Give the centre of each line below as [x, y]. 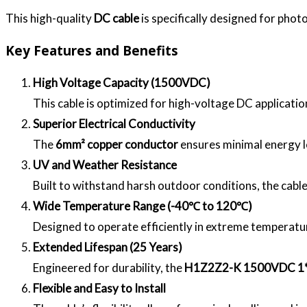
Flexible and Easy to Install [99, 288]
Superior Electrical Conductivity [114, 124]
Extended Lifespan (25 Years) [108, 247]
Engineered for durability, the [109, 268]
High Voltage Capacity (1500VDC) [122, 83]
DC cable [116, 19]
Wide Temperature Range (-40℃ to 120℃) [143, 206]
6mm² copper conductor [117, 145]
